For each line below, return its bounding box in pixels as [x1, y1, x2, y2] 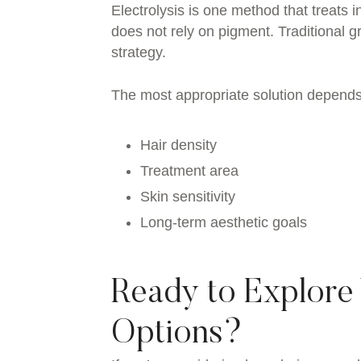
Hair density [140, 137, 217, 154]
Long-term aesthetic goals [140, 214, 307, 231]
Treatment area [140, 163, 239, 180]
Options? [111, 317, 243, 352]
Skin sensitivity [140, 189, 235, 205]
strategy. [111, 44, 166, 61]
